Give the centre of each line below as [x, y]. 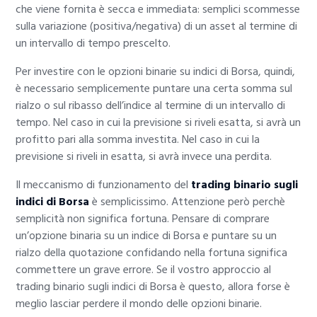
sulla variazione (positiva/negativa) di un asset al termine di [157, 27]
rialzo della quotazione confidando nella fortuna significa [152, 253]
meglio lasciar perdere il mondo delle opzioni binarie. [139, 304]
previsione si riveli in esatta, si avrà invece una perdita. [144, 157]
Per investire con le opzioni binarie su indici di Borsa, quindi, [156, 72]
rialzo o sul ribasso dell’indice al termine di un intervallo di [151, 106]
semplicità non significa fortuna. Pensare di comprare [143, 219]
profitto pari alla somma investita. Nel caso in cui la [138, 140]
